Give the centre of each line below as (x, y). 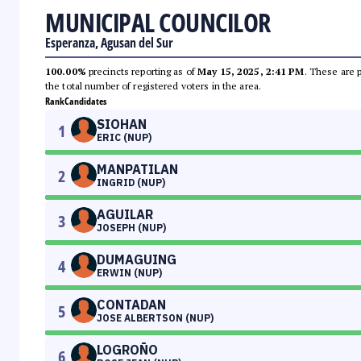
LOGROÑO (127, 350)
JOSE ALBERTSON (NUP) (155, 318)
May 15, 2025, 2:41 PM (251, 72)
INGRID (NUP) (131, 183)
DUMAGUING (137, 260)
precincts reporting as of (142, 72)
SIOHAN (122, 124)
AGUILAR (125, 215)
